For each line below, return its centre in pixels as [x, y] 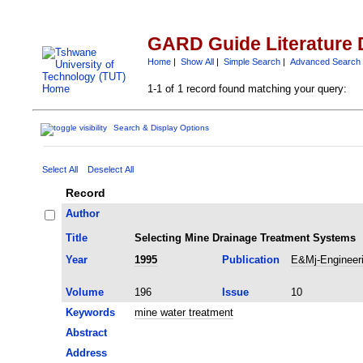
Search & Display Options [162, 128]
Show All [197, 61]
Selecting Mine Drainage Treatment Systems [245, 237]
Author [82, 213]
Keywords [90, 312]
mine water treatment [184, 312]
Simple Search [252, 61]
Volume [84, 292]
